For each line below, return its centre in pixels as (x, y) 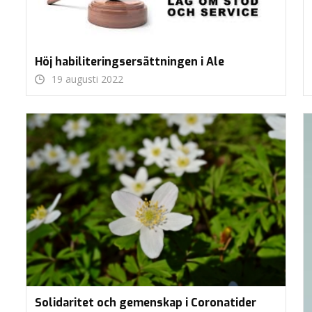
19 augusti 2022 (87, 79)
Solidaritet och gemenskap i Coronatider (146, 302)
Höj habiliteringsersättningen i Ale (130, 61)
